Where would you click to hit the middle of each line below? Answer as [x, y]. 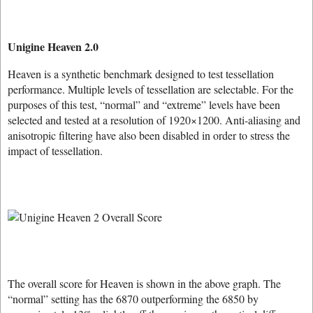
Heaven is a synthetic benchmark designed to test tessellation [141, 74]
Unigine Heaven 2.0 [53, 46]
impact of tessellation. [55, 151]
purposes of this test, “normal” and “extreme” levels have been [144, 104]
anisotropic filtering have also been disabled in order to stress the [149, 135]
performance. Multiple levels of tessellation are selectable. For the [151, 89]
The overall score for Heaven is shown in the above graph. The [144, 283]
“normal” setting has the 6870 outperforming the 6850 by [133, 299]
